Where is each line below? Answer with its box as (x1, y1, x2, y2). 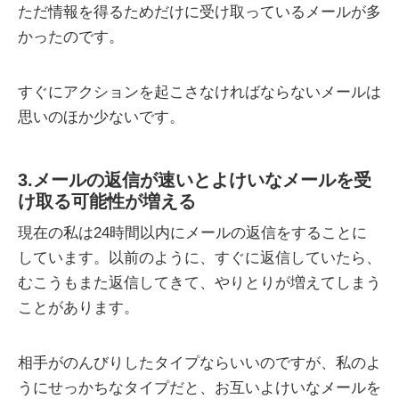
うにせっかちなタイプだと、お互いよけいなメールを (18, 379, 381, 397)
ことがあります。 (18, 299, 139, 317)
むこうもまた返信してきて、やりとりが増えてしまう (18, 274, 381, 292)
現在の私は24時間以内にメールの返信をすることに (18, 224, 367, 242)
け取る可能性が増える (18, 191, 196, 212)
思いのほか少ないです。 (18, 109, 184, 126)
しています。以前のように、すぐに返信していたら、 (18, 249, 381, 267)
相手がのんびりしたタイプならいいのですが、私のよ (18, 354, 381, 372)
